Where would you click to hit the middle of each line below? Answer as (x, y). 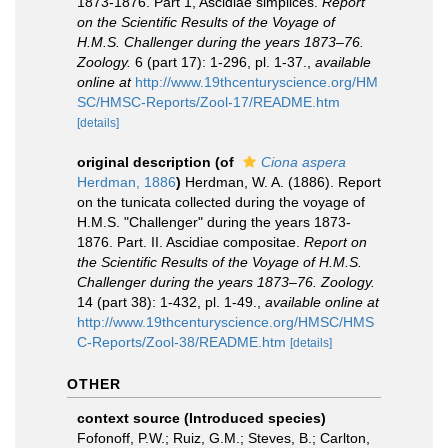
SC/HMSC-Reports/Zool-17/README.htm (208, 102)
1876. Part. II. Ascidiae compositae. (190, 242)
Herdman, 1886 (126, 182)
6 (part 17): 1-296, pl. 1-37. (219, 62)
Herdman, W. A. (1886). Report (283, 182)
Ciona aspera (303, 162)
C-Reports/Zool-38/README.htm (181, 342)
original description (144, 162)
